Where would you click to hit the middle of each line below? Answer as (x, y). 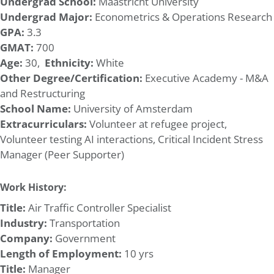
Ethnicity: (69, 62)
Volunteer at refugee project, (158, 124)
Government (84, 238)
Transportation (83, 223)
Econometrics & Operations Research (182, 17)
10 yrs (138, 253)
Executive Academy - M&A (206, 78)
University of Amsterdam (132, 108)
